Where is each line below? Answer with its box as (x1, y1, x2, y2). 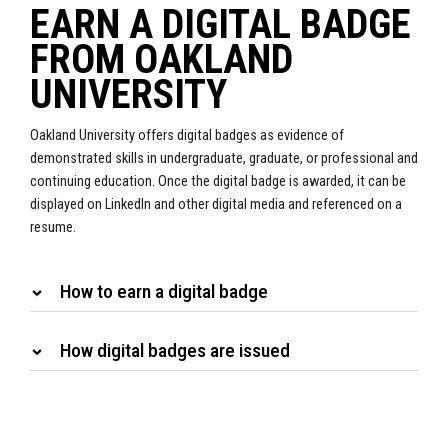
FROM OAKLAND (30, 36, 293, 84)
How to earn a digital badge (60, 280, 268, 304)
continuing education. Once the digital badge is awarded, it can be (30, 173, 406, 191)
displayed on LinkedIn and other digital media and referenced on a (30, 196, 402, 214)
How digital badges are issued (60, 339, 290, 363)
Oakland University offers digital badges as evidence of (30, 127, 344, 145)
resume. (30, 219, 76, 237)
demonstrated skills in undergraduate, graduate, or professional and (30, 150, 418, 168)
